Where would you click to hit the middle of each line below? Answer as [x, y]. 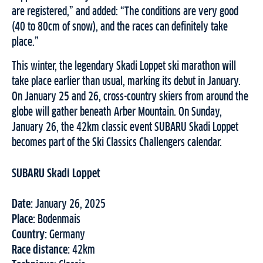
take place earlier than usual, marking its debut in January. [127, 82]
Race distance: [41, 250]
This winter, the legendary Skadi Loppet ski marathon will [124, 67]
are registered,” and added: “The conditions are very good [125, 12]
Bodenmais [58, 220]
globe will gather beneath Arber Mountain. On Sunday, [117, 112]
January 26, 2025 [69, 205]
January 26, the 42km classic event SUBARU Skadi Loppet [125, 128]
